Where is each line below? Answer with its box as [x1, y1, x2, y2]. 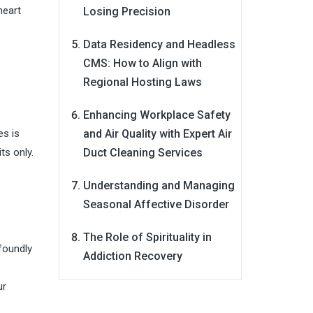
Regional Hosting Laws [82, 75, 202, 89]
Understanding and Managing [82, 179, 235, 192]
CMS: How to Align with [82, 57, 202, 70]
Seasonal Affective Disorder [82, 198, 229, 211]
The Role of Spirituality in [82, 231, 212, 244]
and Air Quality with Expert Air [82, 127, 232, 140]
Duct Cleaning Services [82, 146, 203, 159]
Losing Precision [82, 5, 170, 18]
